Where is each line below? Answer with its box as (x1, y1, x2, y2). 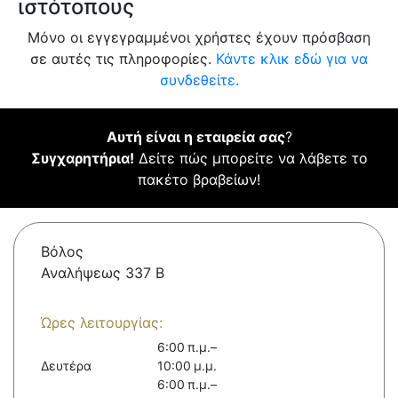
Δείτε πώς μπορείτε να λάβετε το (133, 149, 368, 168)
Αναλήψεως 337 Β (41, 264, 164, 283)
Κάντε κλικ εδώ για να (216, 50, 368, 68)
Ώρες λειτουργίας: (41, 314, 163, 332)
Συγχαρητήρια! (30, 149, 134, 168)
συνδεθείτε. (159, 71, 239, 90)
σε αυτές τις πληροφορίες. (30, 50, 216, 68)
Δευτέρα (41, 358, 92, 374)
